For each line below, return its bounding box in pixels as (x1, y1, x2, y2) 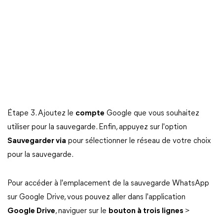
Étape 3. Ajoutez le (7, 109, 75, 117)
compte (75, 109, 105, 117)
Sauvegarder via (7, 137, 66, 145)
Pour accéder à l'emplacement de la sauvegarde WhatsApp (7, 179, 209, 187)
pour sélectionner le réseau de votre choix (66, 137, 211, 145)
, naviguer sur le (55, 207, 109, 215)
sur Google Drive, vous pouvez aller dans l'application (7, 193, 185, 201)
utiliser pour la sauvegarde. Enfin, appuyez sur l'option (7, 123, 187, 131)
